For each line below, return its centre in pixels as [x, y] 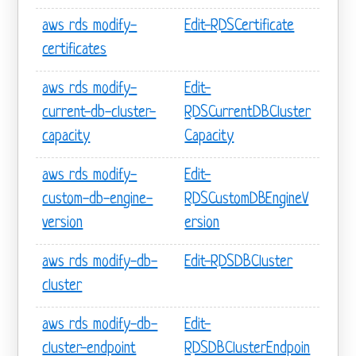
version [63, 223]
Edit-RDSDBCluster [239, 262]
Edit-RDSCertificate [240, 26]
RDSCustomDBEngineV [247, 199]
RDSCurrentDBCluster [248, 113]
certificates [75, 50]
